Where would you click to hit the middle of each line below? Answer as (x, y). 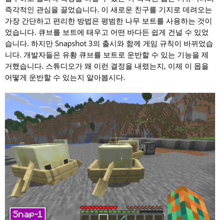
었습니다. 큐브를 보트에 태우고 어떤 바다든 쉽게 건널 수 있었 (107, 32)
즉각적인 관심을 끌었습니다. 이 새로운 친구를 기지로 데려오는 (109, 9)
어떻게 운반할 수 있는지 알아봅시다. (65, 77)
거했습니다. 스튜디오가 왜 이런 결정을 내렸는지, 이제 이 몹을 (107, 66)
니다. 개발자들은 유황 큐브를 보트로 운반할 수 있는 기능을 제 (107, 55)
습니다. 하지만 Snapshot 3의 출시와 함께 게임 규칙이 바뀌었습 (109, 43)
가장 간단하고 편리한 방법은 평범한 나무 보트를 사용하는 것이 (109, 21)
